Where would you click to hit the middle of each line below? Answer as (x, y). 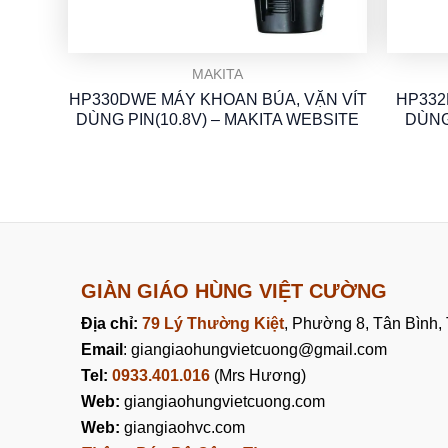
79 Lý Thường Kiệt (212, 323)
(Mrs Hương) (257, 375)
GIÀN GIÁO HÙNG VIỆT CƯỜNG (233, 290)
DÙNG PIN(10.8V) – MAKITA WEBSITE (217, 119)
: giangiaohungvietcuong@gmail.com (254, 349)
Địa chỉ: (111, 323)
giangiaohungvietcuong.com (222, 401)
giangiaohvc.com (182, 427)
